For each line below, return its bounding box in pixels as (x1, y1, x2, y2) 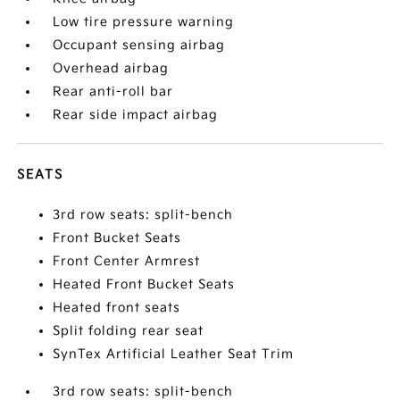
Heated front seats (53, 300, 181, 315)
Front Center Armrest (53, 254, 201, 269)
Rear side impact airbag (53, 107, 219, 122)
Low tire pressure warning (53, 14, 235, 29)
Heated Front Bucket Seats (53, 277, 236, 292)
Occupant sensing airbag (53, 37, 226, 53)
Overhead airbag (53, 61, 170, 76)
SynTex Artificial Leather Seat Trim (53, 346, 295, 362)
